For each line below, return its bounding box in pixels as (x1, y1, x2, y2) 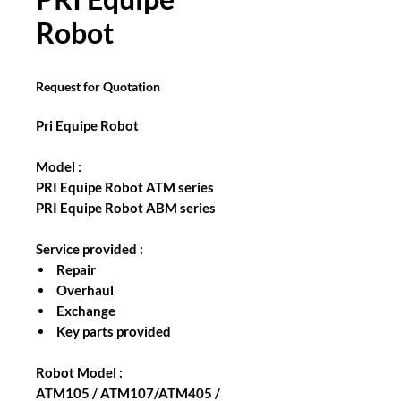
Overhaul (54, 282, 114, 298)
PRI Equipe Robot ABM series (36, 200, 216, 216)
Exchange (54, 303, 115, 319)
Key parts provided (54, 323, 171, 339)
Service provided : (36, 241, 143, 257)
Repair (54, 261, 96, 277)
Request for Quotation (36, 79, 160, 94)
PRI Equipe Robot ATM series (36, 179, 214, 195)
